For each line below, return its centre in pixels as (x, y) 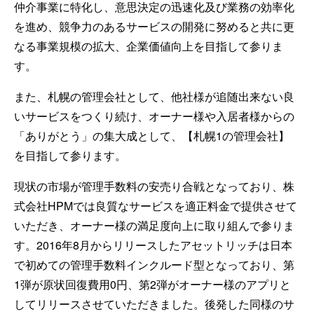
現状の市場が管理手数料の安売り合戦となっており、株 (154, 186)
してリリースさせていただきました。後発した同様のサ (154, 304)
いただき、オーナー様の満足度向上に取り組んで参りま (154, 225)
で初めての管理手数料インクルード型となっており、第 (154, 265)
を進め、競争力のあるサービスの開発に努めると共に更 (154, 26)
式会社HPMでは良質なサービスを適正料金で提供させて (156, 206)
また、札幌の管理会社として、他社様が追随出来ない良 (154, 96)
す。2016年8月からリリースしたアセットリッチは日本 (153, 245)
